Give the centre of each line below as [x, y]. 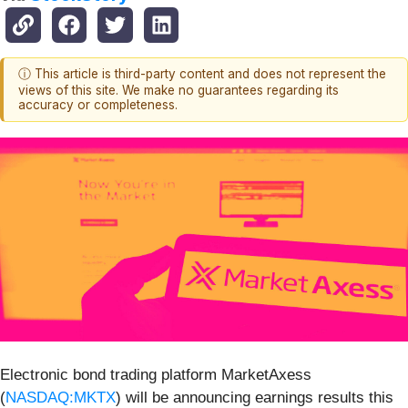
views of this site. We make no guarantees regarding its [178, 91]
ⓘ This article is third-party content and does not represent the [202, 74]
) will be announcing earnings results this [255, 397]
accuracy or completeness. [98, 105]
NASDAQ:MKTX [61, 397]
